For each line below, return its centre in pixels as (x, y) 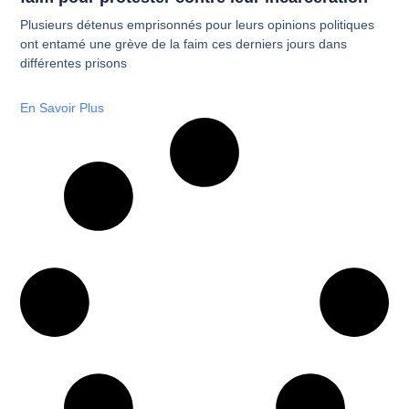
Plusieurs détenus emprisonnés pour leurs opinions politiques (198, 25)
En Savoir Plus (63, 108)
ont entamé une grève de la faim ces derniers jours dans (184, 44)
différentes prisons (74, 63)
